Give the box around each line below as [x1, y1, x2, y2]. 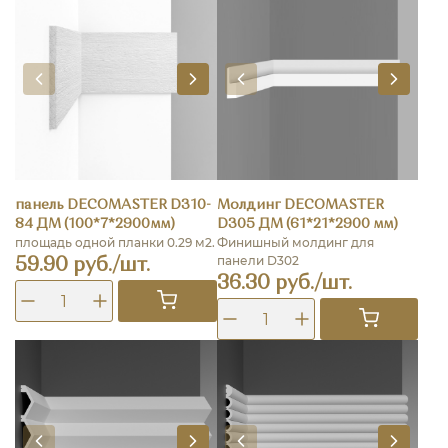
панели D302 [216, 253, 299, 269]
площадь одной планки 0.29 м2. [15, 235, 215, 251]
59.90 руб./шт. [15, 256, 150, 277]
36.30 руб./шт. [216, 274, 352, 295]
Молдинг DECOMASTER [216, 198, 384, 213]
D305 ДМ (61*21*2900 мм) [216, 217, 398, 232]
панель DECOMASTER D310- [15, 198, 211, 213]
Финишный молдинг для [216, 235, 374, 251]
